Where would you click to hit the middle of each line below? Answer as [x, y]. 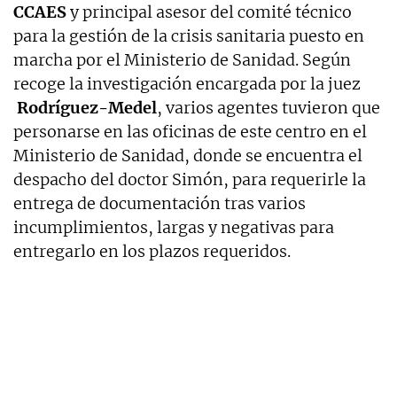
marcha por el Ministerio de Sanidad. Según [182, 59]
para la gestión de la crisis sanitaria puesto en [189, 35]
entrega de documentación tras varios [160, 203]
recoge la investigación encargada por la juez [187, 83]
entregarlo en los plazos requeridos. [152, 251]
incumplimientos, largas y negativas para [174, 227]
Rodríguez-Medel [85, 107]
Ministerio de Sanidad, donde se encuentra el [188, 155]
